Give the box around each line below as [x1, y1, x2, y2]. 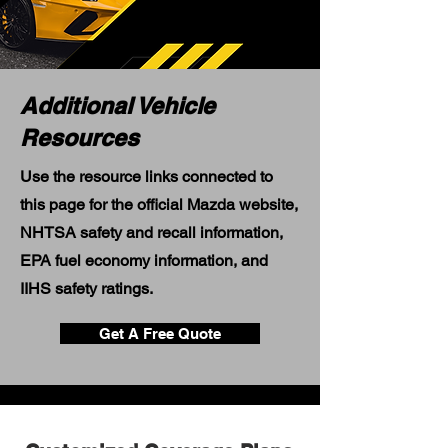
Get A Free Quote [99, 325, 221, 342]
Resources [20, 124, 139, 151]
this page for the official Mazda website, [20, 195, 298, 214]
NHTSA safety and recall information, [20, 223, 283, 242]
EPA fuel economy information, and [20, 251, 268, 270]
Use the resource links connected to [20, 167, 273, 186]
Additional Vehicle [20, 92, 215, 119]
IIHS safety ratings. [20, 279, 153, 298]
